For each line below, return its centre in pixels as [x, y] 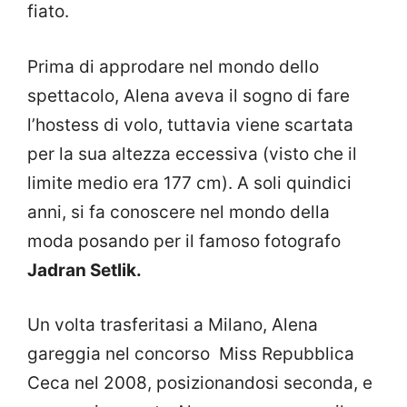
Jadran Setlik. [86, 270]
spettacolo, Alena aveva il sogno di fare [189, 95]
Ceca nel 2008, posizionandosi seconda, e [200, 383]
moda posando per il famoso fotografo [184, 241]
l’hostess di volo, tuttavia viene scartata [190, 124]
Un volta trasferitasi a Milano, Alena [173, 325]
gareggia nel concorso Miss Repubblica [191, 354]
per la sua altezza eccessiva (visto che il [192, 154]
